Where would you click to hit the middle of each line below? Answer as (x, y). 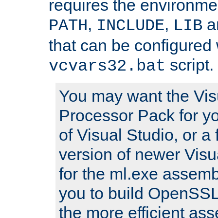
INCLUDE (130, 26)
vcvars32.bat (107, 66)
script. (190, 64)
